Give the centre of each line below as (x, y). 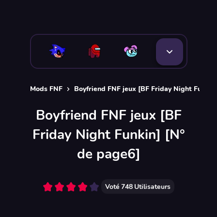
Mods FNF (46, 89)
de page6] (108, 154)
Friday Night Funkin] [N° (108, 135)
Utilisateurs (152, 186)
